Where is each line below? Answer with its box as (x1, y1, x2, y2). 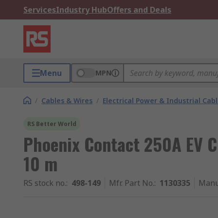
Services (23, 4, 56, 15)
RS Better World (27, 120, 76, 128)
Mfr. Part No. (109, 178, 154, 188)
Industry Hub (56, 4, 107, 15)
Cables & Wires (41, 96, 92, 105)
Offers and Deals (107, 4, 171, 15)
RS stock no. (23, 178, 66, 188)
